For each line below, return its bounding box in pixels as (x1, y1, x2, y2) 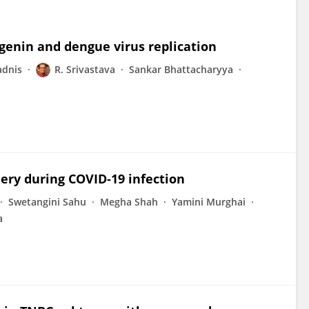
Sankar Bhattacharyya (129, 63, 233, 76)
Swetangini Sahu (8, 195, 86, 208)
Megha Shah (100, 195, 158, 208)
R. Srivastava (54, 63, 115, 76)
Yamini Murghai (172, 195, 246, 208)
